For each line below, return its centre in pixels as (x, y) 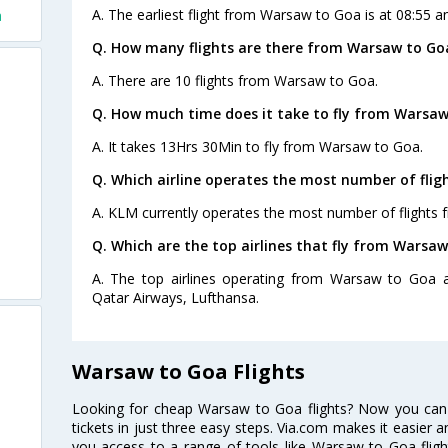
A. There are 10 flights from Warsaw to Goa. (234, 80)
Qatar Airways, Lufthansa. (175, 297)
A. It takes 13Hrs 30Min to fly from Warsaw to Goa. (257, 146)
